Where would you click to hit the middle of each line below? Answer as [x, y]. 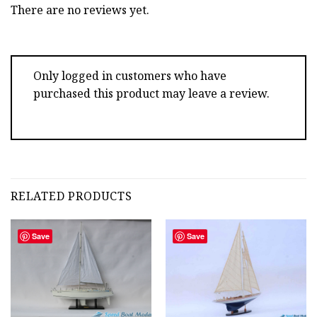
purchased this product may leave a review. [151, 94]
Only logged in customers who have [130, 76]
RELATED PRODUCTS [71, 196]
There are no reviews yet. [80, 10]
